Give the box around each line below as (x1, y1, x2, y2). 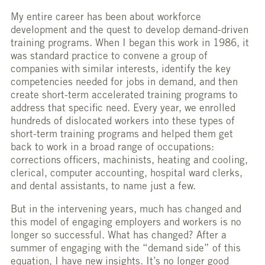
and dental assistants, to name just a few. (11, 182, 196, 193)
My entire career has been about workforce (11, 13, 201, 24)
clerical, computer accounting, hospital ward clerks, (11, 169, 243, 180)
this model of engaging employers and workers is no (11, 218, 241, 229)
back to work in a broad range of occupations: (11, 143, 214, 154)
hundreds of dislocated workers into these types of (11, 117, 235, 128)
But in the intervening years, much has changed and (11, 205, 241, 216)
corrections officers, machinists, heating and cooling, (11, 156, 248, 167)
